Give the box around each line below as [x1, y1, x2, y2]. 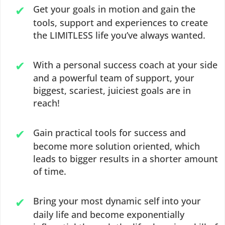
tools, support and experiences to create [33, 16, 208, 29]
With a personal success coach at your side [33, 58, 218, 71]
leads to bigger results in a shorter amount [33, 152, 218, 165]
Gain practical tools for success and [33, 127, 186, 139]
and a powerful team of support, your [33, 72, 195, 84]
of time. [33, 165, 67, 177]
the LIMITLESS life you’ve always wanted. [33, 29, 206, 41]
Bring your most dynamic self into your [33, 194, 201, 207]
